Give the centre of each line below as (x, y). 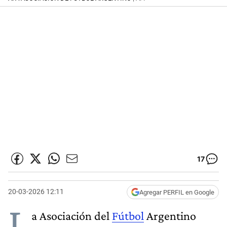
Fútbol (128, 215)
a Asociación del (72, 215)
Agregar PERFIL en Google (177, 192)
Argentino (170, 215)
